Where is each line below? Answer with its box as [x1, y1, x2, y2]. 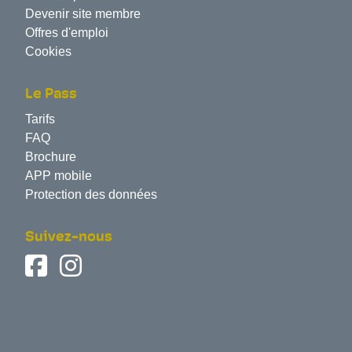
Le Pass [25, 87, 77, 102]
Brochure [25, 150, 76, 163]
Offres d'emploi [25, 26, 108, 39]
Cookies [25, 45, 71, 58]
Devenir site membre [25, 7, 141, 20]
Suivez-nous [25, 230, 112, 245]
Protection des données [25, 188, 157, 201]
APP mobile [25, 169, 92, 182]
